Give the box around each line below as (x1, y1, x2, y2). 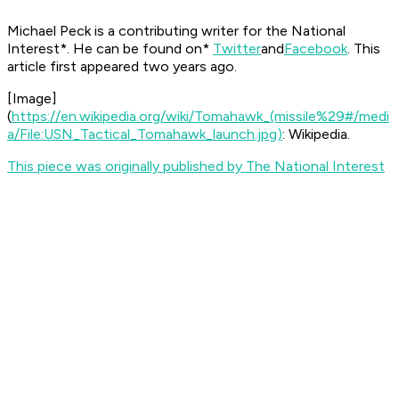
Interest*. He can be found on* (7, 40, 213, 58)
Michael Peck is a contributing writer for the (7, 22, 288, 40)
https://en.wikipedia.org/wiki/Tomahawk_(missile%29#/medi (12, 108, 389, 126)
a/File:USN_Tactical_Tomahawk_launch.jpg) (7, 126, 282, 143)
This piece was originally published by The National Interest (7, 158, 385, 175)
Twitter (213, 40, 261, 58)
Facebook (284, 40, 347, 58)
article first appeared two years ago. (7, 58, 237, 76)
